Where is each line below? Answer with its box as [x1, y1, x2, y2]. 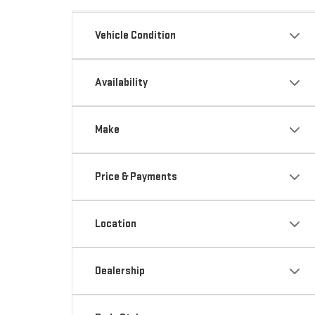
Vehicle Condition [95, 29, 176, 42]
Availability [95, 76, 148, 89]
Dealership [95, 264, 145, 278]
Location [95, 217, 136, 231]
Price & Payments [95, 170, 177, 184]
